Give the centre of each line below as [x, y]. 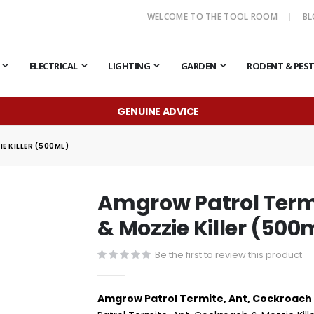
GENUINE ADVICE [158, 111]
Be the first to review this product [229, 254]
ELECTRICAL [53, 66]
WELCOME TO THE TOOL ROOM [213, 16]
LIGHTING [129, 66]
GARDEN [198, 66]
